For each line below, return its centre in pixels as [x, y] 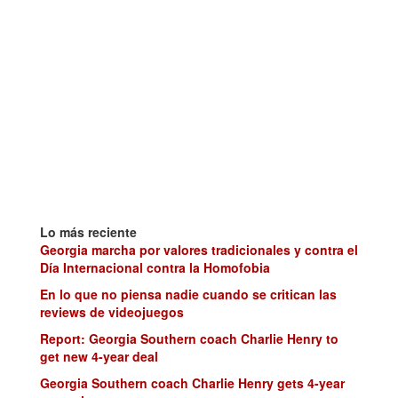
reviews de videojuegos [112, 312]
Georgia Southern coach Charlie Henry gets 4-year [192, 383]
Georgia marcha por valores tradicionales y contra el [199, 250]
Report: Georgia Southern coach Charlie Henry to [189, 339]
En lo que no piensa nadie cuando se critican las [188, 295]
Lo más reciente [88, 232]
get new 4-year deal [99, 357]
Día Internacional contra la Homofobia [155, 268]
